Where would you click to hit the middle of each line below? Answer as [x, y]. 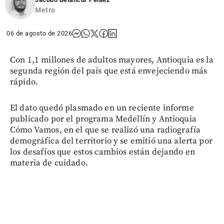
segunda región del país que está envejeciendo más [109, 71]
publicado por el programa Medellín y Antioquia [103, 119]
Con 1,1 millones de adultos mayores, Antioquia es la [112, 60]
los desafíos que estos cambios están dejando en [103, 152]
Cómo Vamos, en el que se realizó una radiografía [105, 130]
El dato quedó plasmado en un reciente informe [102, 108]
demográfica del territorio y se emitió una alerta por [111, 141]
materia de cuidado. [49, 163]
